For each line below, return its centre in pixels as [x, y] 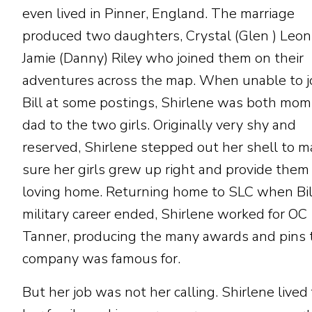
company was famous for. [101, 259]
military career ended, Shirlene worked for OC [165, 214]
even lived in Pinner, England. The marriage [158, 14]
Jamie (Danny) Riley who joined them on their [163, 58]
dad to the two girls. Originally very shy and [159, 125]
